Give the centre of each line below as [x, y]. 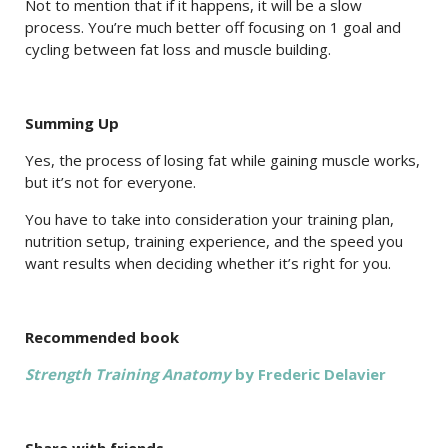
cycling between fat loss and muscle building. [178, 49]
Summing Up [72, 123]
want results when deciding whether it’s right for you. [208, 263]
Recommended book [102, 337]
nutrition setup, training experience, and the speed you [214, 241]
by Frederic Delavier [308, 374]
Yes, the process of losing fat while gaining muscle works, [222, 160]
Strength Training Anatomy [128, 374]
